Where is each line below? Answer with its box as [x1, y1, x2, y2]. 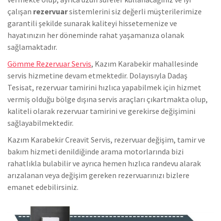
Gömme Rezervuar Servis [7, 59, 91, 69]
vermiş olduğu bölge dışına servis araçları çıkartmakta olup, [7, 94, 208, 105]
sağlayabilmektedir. [7, 118, 74, 128]
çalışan [7, 6, 33, 17]
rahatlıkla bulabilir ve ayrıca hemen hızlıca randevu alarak [7, 158, 201, 169]
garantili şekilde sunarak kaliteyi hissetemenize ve [7, 18, 177, 29]
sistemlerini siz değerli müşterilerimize [68, 6, 202, 17]
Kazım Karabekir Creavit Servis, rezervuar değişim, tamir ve [7, 135, 205, 145]
